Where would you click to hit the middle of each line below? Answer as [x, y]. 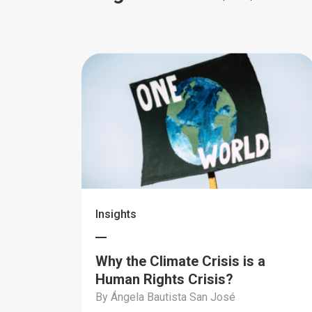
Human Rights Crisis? [164, 279]
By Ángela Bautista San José [165, 297]
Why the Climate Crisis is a [180, 261]
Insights [116, 214]
